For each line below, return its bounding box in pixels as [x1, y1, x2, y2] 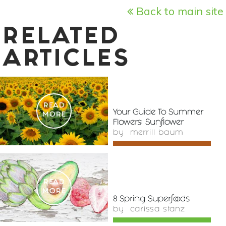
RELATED [3, 31, 120, 45]
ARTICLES [3, 53, 131, 68]
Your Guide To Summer [113, 110, 203, 115]
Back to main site [133, 4, 223, 18]
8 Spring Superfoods [113, 197, 190, 202]
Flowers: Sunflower [113, 120, 184, 125]
